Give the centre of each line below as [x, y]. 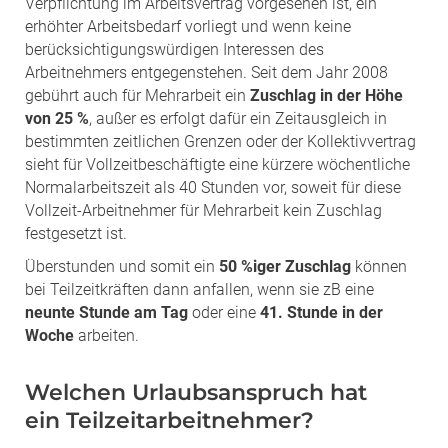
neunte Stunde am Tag [106, 312]
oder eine [224, 312]
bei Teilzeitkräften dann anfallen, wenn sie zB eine [199, 289]
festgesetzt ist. [76, 233]
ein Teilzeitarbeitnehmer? [169, 420]
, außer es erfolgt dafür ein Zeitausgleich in [238, 118]
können [379, 266]
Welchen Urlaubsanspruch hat [196, 392]
